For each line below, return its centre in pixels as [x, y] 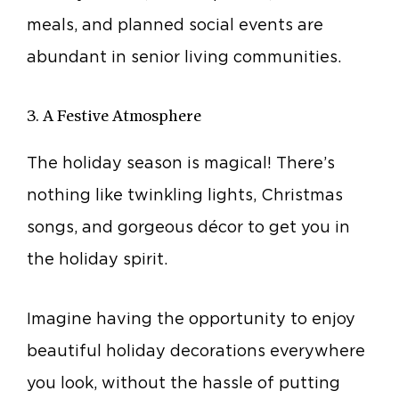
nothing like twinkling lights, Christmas [185, 194]
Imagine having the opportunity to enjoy [191, 319]
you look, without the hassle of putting [183, 383]
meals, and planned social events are [175, 25]
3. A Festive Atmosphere [114, 117]
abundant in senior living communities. [184, 57]
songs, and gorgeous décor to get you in [188, 226]
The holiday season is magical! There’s [181, 162]
